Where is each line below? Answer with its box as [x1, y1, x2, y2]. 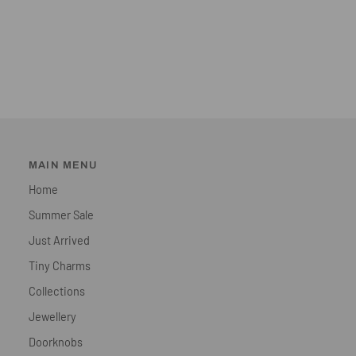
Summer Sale [29, 207, 94, 222]
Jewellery [29, 309, 76, 323]
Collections [29, 284, 85, 298]
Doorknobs [29, 335, 83, 349]
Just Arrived [29, 233, 90, 247]
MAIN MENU [29, 160, 98, 171]
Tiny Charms [29, 258, 91, 273]
